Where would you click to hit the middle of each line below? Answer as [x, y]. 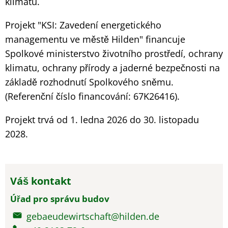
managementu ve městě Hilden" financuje [95, 39]
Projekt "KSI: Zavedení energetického [83, 25]
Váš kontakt [41, 181]
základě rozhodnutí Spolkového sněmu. [89, 82]
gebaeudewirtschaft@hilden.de [93, 216]
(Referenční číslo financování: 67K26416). [92, 96]
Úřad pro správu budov [60, 199]
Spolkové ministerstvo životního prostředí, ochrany [114, 53]
